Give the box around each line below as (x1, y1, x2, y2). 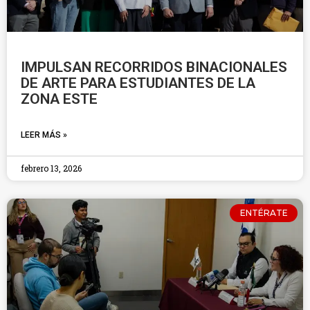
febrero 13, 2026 (21, 163, 82, 174)
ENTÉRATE (239, 208, 288, 219)
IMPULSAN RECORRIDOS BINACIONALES (21, 59, 287, 75)
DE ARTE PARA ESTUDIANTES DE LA (21, 75, 255, 91)
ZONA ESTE (21, 91, 98, 107)
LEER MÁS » (21, 130, 67, 140)
